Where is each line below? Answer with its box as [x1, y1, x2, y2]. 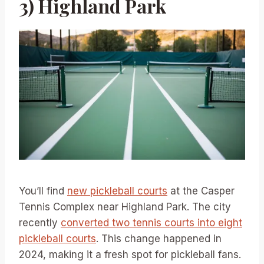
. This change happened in [96, 233, 222, 245]
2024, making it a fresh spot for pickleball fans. [19, 249, 241, 260]
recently [19, 217, 61, 229]
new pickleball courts [67, 185, 167, 197]
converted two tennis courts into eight [61, 217, 242, 229]
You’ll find [19, 185, 67, 197]
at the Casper [167, 185, 235, 197]
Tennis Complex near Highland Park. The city [19, 201, 231, 213]
